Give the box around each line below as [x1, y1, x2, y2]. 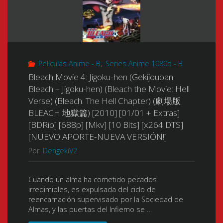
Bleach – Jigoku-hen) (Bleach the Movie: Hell [28, 83, 190, 95]
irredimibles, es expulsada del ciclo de [28, 185, 156, 195]
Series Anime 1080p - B [105, 58, 183, 68]
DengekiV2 [42, 145, 77, 155]
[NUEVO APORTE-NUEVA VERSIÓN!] [28, 131, 167, 143]
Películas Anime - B [38, 58, 101, 68]
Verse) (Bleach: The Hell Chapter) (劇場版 [28, 95, 181, 107]
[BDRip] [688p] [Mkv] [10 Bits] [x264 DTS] [28, 119, 183, 131]
